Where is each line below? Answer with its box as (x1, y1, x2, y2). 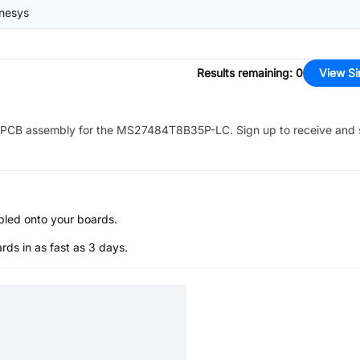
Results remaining (197, 66, 289, 80)
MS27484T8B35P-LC (117, 123, 230, 137)
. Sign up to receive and (230, 123, 355, 137)
